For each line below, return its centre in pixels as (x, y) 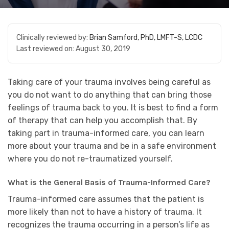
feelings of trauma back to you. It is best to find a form (113, 108)
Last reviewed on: (46, 49)
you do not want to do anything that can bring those (110, 95)
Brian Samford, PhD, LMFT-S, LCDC (146, 38)
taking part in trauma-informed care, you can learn (106, 133)
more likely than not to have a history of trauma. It (105, 212)
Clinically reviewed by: (53, 38)
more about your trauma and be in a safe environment (112, 146)
